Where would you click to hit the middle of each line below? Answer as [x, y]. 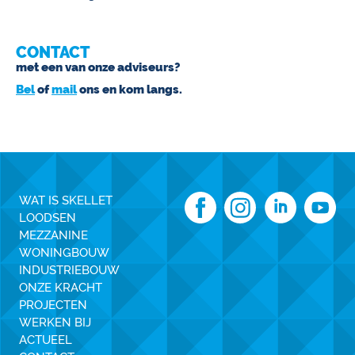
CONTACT [53, 52]
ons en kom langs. [130, 90]
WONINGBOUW [64, 253]
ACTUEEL [46, 340]
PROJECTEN [53, 305]
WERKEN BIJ [55, 323]
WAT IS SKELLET [66, 200]
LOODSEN [48, 218]
